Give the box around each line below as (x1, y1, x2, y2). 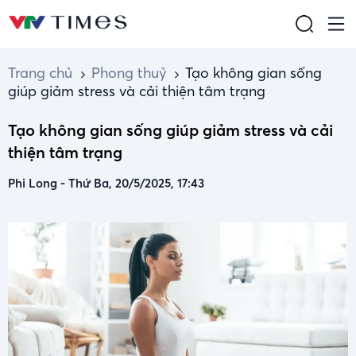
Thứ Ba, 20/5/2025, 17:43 (68, 176, 204, 191)
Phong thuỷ (91, 64, 166, 82)
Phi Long (8, 176, 60, 191)
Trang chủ (8, 64, 72, 82)
